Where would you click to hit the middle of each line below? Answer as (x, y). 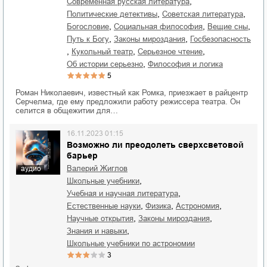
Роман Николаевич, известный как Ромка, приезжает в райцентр (132, 93)
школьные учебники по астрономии (134, 243)
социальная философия (161, 27)
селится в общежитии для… (67, 111)
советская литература (205, 14)
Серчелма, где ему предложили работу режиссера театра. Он (128, 102)
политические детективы (115, 14)
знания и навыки (99, 231)
